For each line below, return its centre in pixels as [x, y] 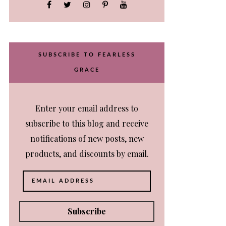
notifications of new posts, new [87, 138]
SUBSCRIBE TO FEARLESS [87, 55]
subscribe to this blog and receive [87, 123]
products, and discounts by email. [87, 154]
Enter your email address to [87, 108]
